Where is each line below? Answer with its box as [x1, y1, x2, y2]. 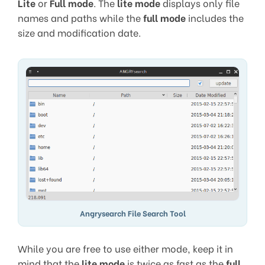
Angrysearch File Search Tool [79, 207, 186, 218]
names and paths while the [18, 10, 143, 24]
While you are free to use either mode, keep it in [18, 241, 233, 255]
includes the [186, 10, 244, 24]
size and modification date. [18, 25, 141, 39]
